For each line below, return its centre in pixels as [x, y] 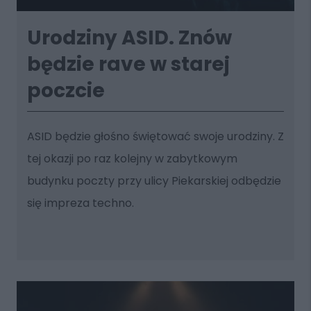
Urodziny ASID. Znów [129, 37]
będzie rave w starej [128, 64]
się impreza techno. [80, 203]
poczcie [66, 90]
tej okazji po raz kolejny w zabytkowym [132, 158]
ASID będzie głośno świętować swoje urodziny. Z [155, 136]
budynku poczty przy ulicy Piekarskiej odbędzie [154, 180]
